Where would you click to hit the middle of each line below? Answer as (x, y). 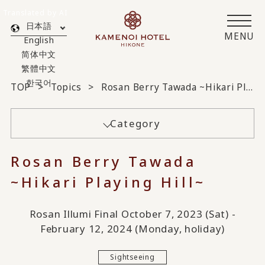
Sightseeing (132, 257)
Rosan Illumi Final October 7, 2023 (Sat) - (132, 214)
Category (135, 124)
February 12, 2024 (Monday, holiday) (132, 228)
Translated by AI (35, 12)
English (39, 40)
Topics (66, 87)
